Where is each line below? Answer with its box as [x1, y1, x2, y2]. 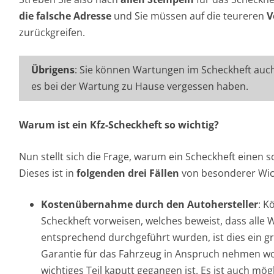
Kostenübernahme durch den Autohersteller [41, 198, 258, 211]
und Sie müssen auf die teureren [111, 9, 267, 23]
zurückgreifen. [19, 26, 85, 39]
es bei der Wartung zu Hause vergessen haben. [31, 80, 248, 93]
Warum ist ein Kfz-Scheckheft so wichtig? [19, 118, 219, 131]
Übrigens [31, 63, 75, 76]
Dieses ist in [19, 166, 76, 180]
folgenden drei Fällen [76, 166, 179, 180]
